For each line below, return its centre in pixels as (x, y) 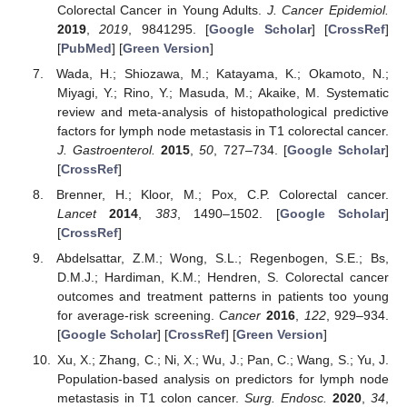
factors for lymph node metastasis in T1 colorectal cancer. (223, 130)
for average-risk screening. (138, 315)
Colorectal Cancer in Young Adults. (162, 10)
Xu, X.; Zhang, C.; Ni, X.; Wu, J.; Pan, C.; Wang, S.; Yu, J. (223, 360)
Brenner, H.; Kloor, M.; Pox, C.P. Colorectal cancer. (223, 194)
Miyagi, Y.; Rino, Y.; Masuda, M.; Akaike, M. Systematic (223, 92)
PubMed (86, 48)
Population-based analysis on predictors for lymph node (223, 379)
